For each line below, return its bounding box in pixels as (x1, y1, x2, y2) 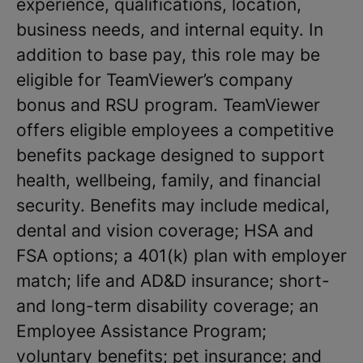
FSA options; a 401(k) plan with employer (16, 246, 347, 266)
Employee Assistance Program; (16, 321, 267, 341)
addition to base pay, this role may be (16, 45, 320, 65)
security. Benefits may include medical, (16, 195, 330, 216)
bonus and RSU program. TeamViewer (16, 95, 320, 115)
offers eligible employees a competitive (16, 120, 334, 140)
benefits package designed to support (16, 145, 325, 165)
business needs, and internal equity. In (16, 19, 323, 40)
